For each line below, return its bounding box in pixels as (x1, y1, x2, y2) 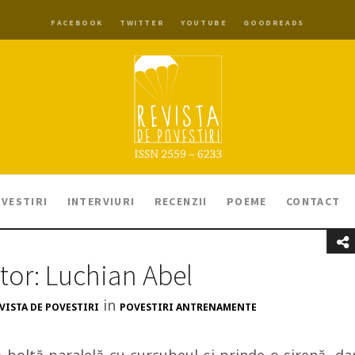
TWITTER (120, 17, 165, 28)
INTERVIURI (67, 194, 136, 208)
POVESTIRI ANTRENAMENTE (119, 300, 257, 314)
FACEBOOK (51, 17, 103, 28)
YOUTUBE (181, 17, 227, 28)
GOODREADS (243, 17, 304, 28)
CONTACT (285, 194, 341, 208)
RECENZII (154, 194, 208, 208)
